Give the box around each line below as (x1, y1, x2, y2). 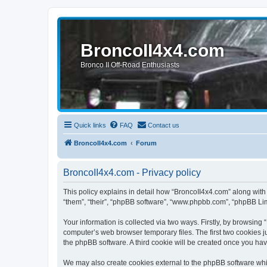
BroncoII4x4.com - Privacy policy (63, 167, 201, 178)
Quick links (74, 122, 106, 129)
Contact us (148, 122, 179, 129)
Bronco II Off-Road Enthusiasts (80, 61, 180, 69)
